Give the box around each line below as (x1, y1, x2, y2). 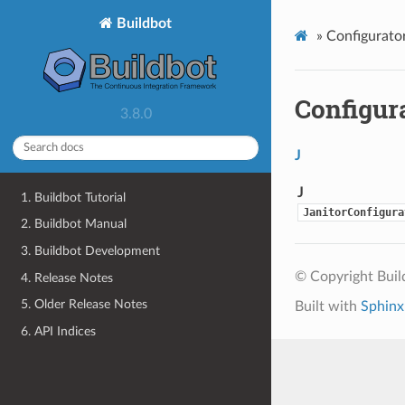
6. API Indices (21, 324, 97, 338)
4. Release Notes (21, 270, 114, 285)
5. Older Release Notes (21, 297, 148, 312)
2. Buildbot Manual (21, 217, 127, 231)
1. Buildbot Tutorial (21, 190, 127, 204)
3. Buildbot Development (21, 243, 161, 258)
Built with (294, 298, 361, 314)
